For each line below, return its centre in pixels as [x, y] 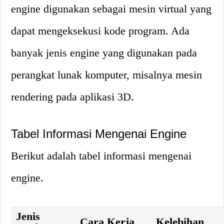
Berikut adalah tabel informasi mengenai [101, 156]
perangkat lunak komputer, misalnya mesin [107, 75]
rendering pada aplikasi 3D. [73, 97]
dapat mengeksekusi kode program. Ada [100, 31]
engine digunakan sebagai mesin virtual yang [111, 9]
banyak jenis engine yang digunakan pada [104, 53]
